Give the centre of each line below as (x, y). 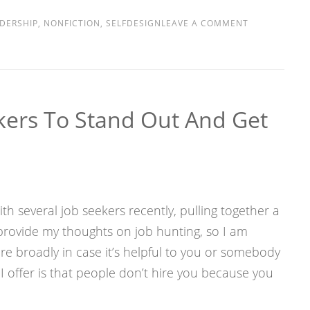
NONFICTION (72, 23)
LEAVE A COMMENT (204, 23)
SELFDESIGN (133, 23)
